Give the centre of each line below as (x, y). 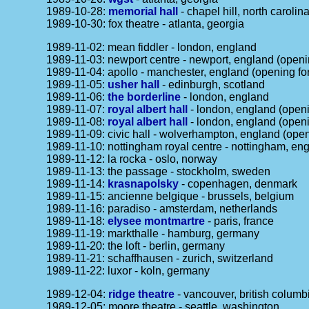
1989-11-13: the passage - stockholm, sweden (159, 171)
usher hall (134, 84)
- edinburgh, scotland (212, 84)
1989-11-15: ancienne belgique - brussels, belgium (170, 196)
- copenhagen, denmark (238, 184)
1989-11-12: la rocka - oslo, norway (132, 159)
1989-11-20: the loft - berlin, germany (136, 246)
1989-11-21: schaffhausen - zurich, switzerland (160, 258)
